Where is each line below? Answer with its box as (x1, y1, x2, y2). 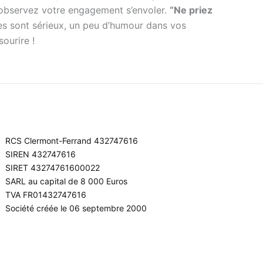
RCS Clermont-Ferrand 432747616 (5, 136, 139, 146)
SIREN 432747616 (5, 149, 76, 159)
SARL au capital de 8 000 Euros (5, 176, 128, 186)
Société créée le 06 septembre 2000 (5, 203, 147, 213)
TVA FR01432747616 (5, 190, 87, 200)
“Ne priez (170, 4, 213, 16)
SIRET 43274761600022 (5, 163, 100, 173)
